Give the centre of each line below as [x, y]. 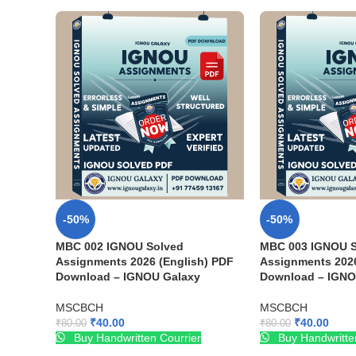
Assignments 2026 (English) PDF [145, 261]
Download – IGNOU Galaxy [128, 276]
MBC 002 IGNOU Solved [120, 246]
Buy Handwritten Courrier [136, 337]
